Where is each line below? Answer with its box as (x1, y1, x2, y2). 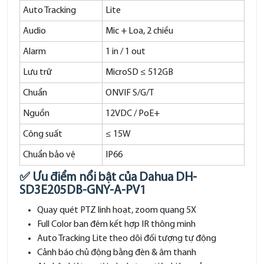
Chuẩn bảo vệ (23, 150, 75, 160)
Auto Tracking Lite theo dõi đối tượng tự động (37, 234, 216, 243)
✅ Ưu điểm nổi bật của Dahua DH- (19, 171, 197, 184)
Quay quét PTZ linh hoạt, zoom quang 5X (37, 206, 196, 215)
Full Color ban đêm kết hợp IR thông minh (37, 220, 196, 229)
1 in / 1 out (105, 47, 146, 57)
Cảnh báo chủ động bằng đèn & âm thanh (37, 248, 196, 258)
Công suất (23, 130, 62, 139)
